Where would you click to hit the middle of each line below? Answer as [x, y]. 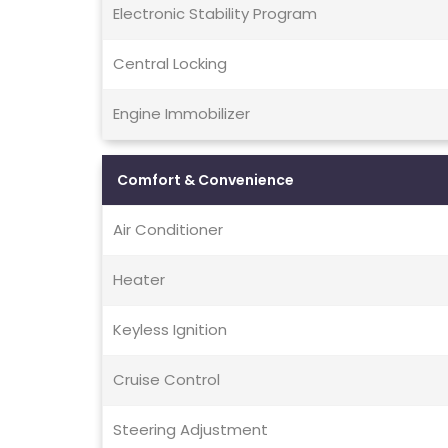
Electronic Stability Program [215, 14]
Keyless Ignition [170, 330]
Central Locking [170, 64]
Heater [139, 280]
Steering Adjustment [190, 430]
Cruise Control [166, 380]
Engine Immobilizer [181, 114]
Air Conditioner [168, 230]
